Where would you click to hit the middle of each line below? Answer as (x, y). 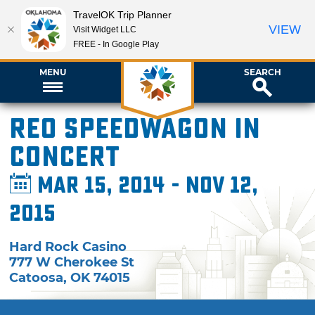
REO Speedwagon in (135, 129)
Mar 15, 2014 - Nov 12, (145, 186)
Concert (65, 157)
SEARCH (262, 72)
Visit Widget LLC (105, 29)
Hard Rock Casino (68, 246)
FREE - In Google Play (116, 44)
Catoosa (37, 277)
